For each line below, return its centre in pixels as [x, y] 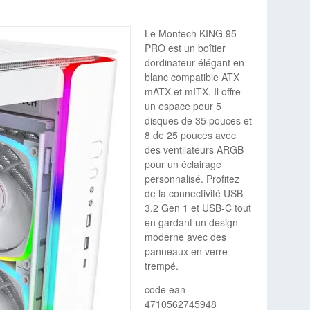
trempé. [162, 266]
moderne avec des [186, 237]
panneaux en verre [186, 252]
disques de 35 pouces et [199, 121]
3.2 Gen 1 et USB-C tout [198, 208]
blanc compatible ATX [192, 77]
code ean [165, 290]
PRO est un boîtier [185, 48]
